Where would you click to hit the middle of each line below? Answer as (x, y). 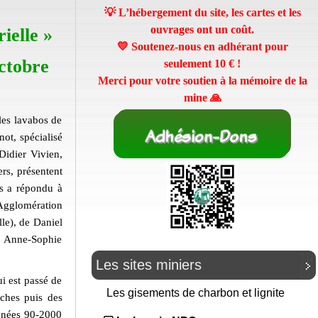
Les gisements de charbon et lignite (197, 293)
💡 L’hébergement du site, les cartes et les (202, 12)
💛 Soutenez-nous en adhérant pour (202, 46)
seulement (189, 64)
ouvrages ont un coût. (202, 29)
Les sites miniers (149, 265)
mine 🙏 (202, 98)
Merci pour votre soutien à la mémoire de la (202, 81)
